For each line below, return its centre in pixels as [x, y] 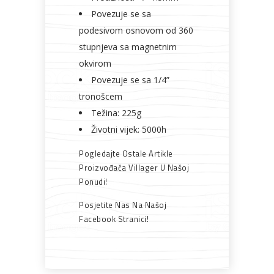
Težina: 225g [116, 113]
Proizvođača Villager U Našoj [134, 168]
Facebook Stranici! [114, 219]
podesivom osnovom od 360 [136, 30]
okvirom [95, 63]
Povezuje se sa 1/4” [130, 80]
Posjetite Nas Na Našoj [123, 205]
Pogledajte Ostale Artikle [126, 154]
